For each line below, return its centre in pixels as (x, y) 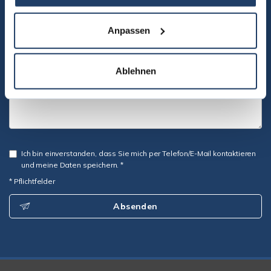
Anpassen (129, 30)
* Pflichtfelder (32, 181)
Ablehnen (135, 71)
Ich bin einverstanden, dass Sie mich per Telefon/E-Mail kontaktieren (139, 153)
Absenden (135, 206)
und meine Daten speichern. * (72, 165)
